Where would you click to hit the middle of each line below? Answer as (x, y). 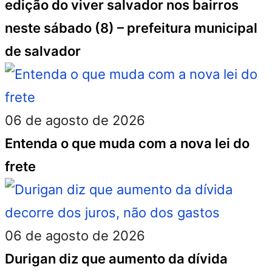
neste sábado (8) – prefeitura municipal (131, 28)
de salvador (43, 51)
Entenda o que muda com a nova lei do (127, 143)
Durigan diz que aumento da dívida (116, 259)
